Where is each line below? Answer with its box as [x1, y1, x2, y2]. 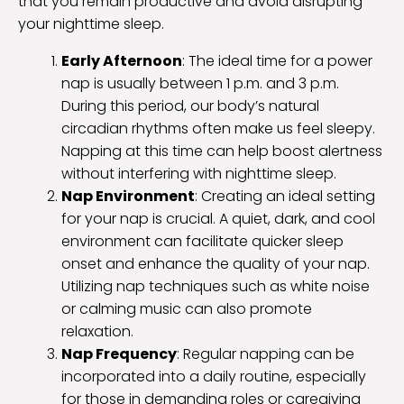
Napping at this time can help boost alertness [61, 141, 382, 162]
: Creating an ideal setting [195, 186, 375, 207]
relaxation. [61, 321, 133, 343]
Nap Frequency [61, 344, 177, 365]
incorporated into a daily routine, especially [61, 366, 366, 388]
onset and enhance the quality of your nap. [61, 253, 370, 275]
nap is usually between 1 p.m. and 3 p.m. [61, 73, 339, 95]
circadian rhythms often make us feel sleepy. [61, 118, 375, 140]
